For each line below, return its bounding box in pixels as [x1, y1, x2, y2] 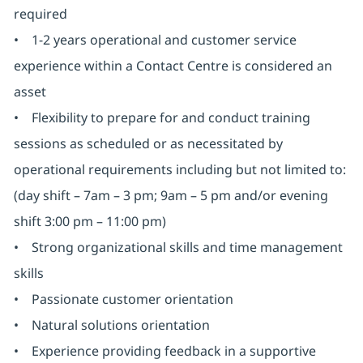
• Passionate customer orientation [13, 290, 237, 309]
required [13, 5, 67, 23]
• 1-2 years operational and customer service [13, 31, 297, 49]
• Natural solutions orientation [13, 316, 216, 335]
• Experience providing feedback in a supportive [13, 342, 316, 361]
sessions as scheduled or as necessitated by [13, 135, 283, 153]
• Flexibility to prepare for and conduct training [13, 109, 310, 127]
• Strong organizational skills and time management [13, 238, 343, 257]
